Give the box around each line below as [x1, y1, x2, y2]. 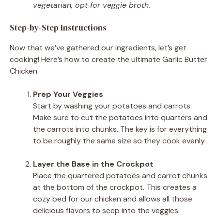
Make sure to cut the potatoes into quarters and [33, 112, 207, 123]
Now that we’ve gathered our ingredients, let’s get [10, 42, 186, 53]
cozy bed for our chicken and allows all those [33, 193, 192, 204]
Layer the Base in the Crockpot [33, 158, 154, 169]
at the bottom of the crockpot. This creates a [33, 182, 197, 192]
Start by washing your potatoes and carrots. [33, 100, 192, 111]
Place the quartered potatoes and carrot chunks [33, 170, 207, 181]
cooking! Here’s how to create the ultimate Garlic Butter [10, 54, 207, 64]
